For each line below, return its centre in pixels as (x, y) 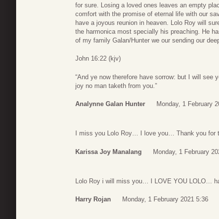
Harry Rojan (93, 199)
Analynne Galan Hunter (110, 104)
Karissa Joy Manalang (109, 152)
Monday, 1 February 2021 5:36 (165, 199)
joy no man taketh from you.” (116, 86)
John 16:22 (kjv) (98, 59)
